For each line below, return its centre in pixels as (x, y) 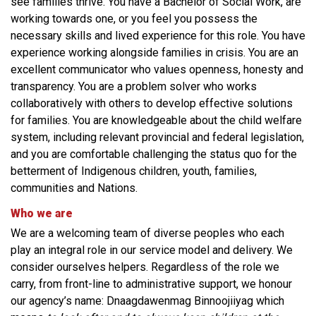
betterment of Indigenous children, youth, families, (134, 171)
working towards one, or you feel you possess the (134, 19)
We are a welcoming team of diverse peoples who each (147, 233)
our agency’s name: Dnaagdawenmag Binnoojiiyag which (147, 301)
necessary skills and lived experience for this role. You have (158, 36)
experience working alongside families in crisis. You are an (154, 53)
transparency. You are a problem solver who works (134, 86)
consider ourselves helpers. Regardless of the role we (145, 267)
